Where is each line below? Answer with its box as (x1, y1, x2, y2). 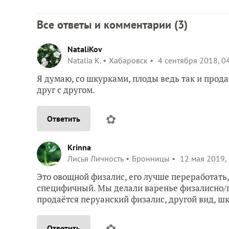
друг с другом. (37, 83, 95, 96)
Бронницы (132, 153, 170, 164)
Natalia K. (67, 55, 101, 65)
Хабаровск (109, 55, 148, 65)
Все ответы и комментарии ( (37, 17, 178, 32)
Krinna (67, 142, 91, 152)
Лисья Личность (67, 153, 124, 164)
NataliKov (67, 43, 102, 54)
